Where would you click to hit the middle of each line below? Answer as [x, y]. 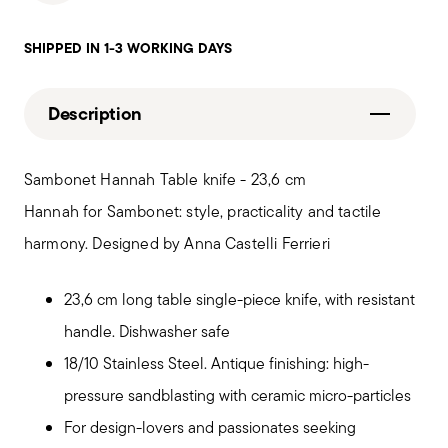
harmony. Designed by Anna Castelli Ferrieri [177, 243]
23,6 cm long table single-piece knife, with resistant [239, 299]
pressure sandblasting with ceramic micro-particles [237, 395]
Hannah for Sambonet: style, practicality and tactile [203, 211]
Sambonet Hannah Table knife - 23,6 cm [165, 179]
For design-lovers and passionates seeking [210, 427]
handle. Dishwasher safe [147, 331]
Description [95, 113]
